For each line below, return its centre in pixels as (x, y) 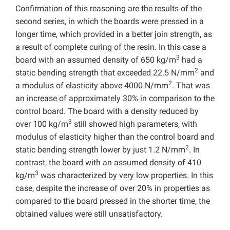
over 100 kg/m (42, 124)
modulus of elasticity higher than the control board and (115, 137)
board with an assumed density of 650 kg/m (96, 60)
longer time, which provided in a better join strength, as (114, 34)
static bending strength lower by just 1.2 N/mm (100, 149)
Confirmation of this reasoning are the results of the (109, 8)
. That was (191, 85)
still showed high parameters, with (135, 124)
